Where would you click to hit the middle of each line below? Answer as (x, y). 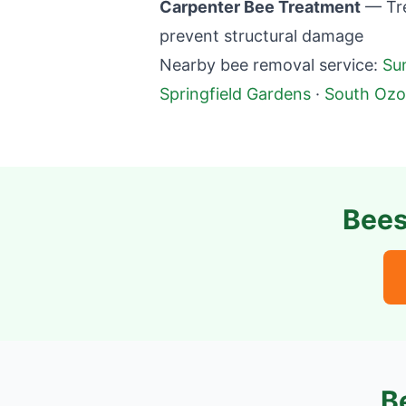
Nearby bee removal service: (269, 65)
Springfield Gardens (235, 94)
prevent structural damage (261, 36)
